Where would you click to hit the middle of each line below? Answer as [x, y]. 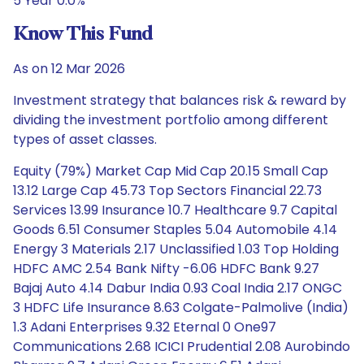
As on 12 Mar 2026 [69, 69]
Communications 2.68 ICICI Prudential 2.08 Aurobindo [182, 347]
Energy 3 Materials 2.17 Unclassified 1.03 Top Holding [176, 249]
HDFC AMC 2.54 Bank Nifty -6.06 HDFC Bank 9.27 [166, 269]
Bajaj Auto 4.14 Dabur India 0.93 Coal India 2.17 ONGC [178, 288]
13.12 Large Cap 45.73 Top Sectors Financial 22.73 [167, 191]
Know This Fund [83, 35]
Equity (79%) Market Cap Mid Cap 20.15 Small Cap [171, 171]
